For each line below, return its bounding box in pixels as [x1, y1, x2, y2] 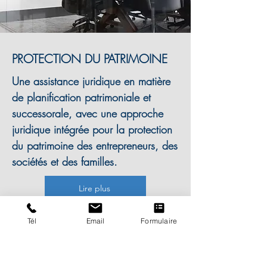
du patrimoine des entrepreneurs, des [12, 138, 178, 153]
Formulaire [141, 216, 178, 225]
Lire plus [78, 183, 110, 194]
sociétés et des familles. [12, 154, 117, 169]
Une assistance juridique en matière [12, 74, 170, 88]
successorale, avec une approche [12, 106, 163, 120]
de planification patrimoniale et [12, 90, 151, 104]
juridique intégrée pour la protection [12, 122, 172, 136]
